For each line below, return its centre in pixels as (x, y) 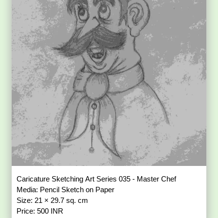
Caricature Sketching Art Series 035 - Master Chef (98, 179)
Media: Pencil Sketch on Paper (67, 189)
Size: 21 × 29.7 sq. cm (54, 200)
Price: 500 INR (40, 211)
